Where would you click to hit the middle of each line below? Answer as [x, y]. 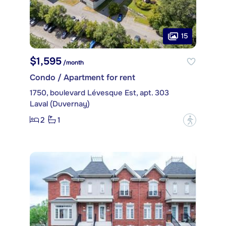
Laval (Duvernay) [60, 104]
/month [73, 62]
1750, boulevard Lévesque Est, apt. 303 [99, 93]
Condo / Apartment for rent [82, 77]
